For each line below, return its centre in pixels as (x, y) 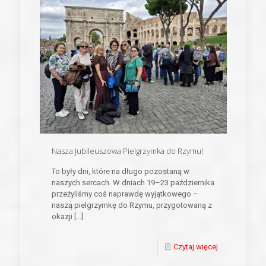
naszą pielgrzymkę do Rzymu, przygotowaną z (132, 205)
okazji (62, 217)
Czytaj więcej (195, 247)
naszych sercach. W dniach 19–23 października (133, 183)
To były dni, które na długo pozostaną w (120, 172)
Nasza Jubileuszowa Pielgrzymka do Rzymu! (127, 151)
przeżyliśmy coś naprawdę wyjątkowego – (125, 194)
